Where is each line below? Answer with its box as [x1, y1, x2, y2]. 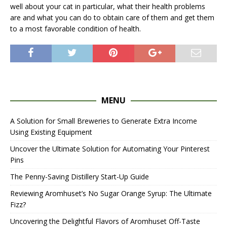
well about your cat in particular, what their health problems [10, 1, 205, 11]
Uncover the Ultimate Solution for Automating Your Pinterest [10, 143, 210, 154]
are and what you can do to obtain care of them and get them [10, 12, 214, 22]
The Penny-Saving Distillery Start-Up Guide [10, 171, 149, 181]
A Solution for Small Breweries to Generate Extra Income [10, 116, 197, 126]
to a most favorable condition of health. [10, 23, 141, 33]
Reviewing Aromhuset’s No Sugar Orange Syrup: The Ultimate [10, 188, 212, 198]
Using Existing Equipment [10, 127, 92, 137]
